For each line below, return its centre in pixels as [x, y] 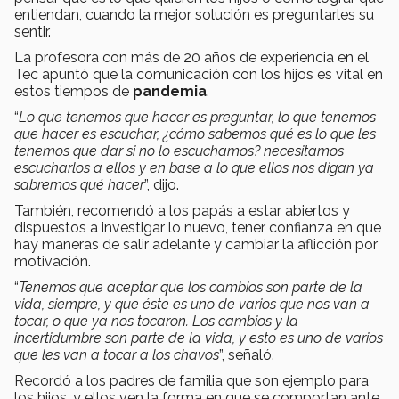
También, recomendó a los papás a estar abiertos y [182, 210]
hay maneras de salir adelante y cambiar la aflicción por [196, 244]
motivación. [53, 261]
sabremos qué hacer [79, 184]
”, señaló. [247, 354]
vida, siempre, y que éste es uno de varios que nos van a [192, 304]
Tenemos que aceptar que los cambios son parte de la [191, 287]
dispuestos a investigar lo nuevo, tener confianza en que [198, 227]
